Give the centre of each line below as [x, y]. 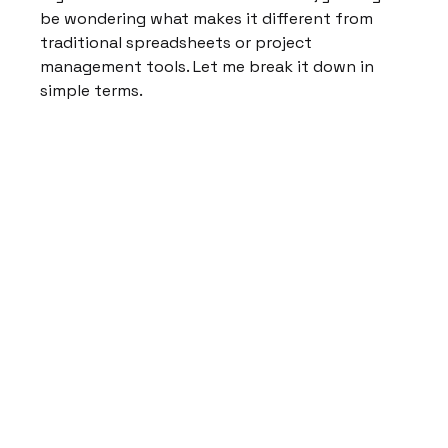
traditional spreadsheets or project [178, 43]
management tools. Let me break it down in [209, 67]
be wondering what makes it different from [209, 19]
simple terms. [92, 91]
